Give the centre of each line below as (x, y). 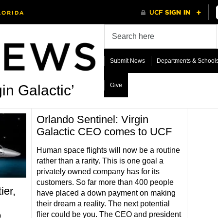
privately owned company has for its (98, 172)
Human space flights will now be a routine (108, 150)
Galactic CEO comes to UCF (104, 132)
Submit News (127, 61)
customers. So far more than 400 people (105, 182)
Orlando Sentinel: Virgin (92, 119)
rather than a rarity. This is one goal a (100, 161)
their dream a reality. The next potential (103, 204)
